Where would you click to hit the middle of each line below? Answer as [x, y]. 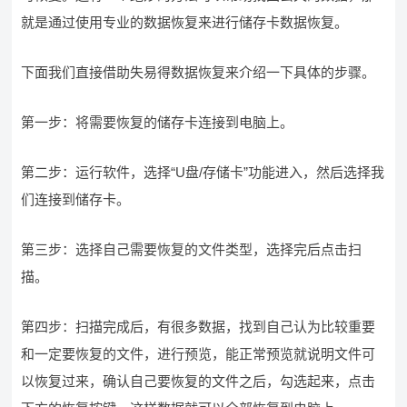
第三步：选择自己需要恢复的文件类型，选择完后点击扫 [192, 249]
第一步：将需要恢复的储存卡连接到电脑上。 [158, 122]
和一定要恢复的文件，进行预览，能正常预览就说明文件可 [199, 354]
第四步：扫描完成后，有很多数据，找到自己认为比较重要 [199, 327]
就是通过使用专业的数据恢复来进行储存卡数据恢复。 [185, 22]
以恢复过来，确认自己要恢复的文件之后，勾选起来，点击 [199, 381]
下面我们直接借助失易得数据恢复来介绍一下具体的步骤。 [199, 72]
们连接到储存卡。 [76, 199]
